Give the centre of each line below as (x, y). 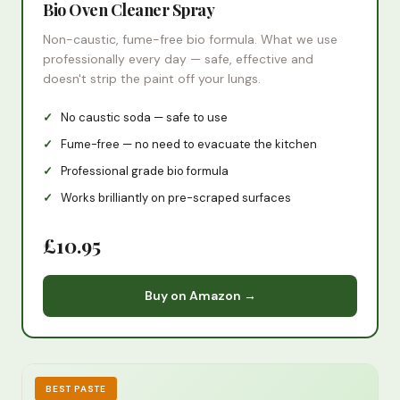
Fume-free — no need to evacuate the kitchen (189, 145)
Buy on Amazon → (200, 296)
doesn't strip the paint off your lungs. (152, 79)
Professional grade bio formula (145, 171)
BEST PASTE (76, 389)
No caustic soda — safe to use (144, 118)
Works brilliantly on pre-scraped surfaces (176, 198)
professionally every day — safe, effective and (178, 59)
